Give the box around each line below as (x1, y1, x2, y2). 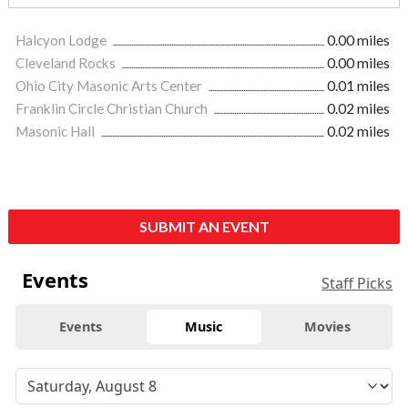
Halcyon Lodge (15, 31, 109, 48)
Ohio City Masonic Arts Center (15, 76, 205, 94)
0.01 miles (327, 76, 390, 94)
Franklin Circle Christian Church (15, 99, 210, 117)
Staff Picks (321, 272, 393, 293)
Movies (303, 317, 351, 335)
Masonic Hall (15, 122, 97, 139)
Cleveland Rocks (15, 54, 118, 71)
